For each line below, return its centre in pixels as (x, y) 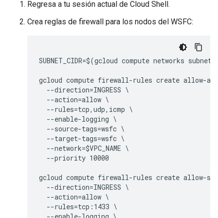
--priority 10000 (74, 158)
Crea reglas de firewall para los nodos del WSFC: (110, 21)
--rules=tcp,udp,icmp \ (86, 109)
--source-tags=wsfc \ (82, 128)
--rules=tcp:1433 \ (78, 206)
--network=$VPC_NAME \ (84, 148)
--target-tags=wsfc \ (82, 138)
